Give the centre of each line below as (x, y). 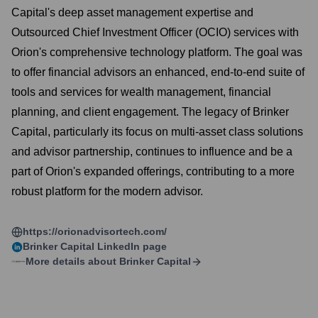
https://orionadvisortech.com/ (95, 231)
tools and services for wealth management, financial (141, 92)
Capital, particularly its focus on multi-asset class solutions (157, 132)
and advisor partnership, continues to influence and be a (152, 152)
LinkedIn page (131, 246)
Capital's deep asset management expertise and (132, 12)
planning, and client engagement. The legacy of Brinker (150, 112)
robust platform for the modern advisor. (107, 191)
